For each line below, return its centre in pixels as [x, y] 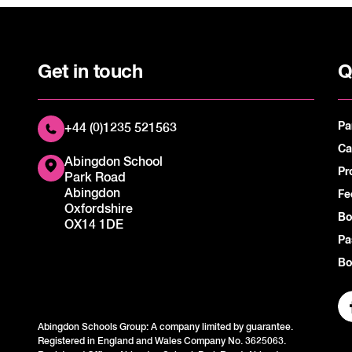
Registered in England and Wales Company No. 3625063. [162, 341]
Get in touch [90, 73]
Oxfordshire [99, 210]
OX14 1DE [94, 226]
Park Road [95, 179]
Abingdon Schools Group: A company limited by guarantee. [166, 327]
